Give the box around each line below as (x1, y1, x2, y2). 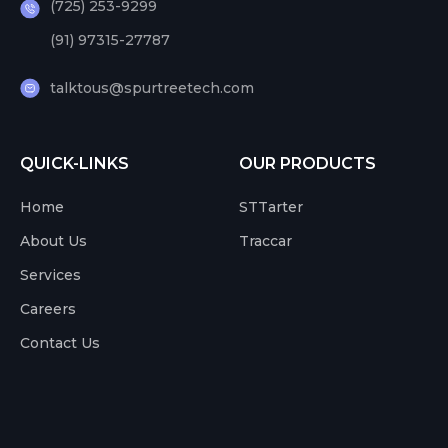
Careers (20, 299, 76, 318)
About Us (20, 231, 87, 250)
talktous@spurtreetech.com (50, 79, 254, 98)
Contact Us (20, 333, 100, 352)
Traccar (239, 231, 292, 250)
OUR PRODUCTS (239, 153, 376, 173)
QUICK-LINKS (20, 153, 129, 173)
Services (20, 265, 81, 284)
